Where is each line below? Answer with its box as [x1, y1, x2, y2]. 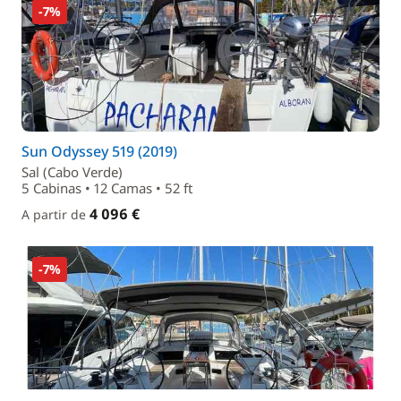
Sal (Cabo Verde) [21, 163, 123, 181]
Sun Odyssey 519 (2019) [21, 141, 177, 161]
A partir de [21, 206, 90, 223]
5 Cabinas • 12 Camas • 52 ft [21, 179, 192, 197]
